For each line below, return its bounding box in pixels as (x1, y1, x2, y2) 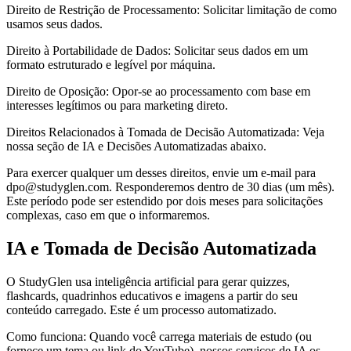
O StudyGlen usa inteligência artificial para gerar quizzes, (6, 275, 290, 288)
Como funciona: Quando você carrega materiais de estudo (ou (6, 330, 312, 343)
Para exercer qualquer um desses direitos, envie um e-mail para (6, 166, 316, 180)
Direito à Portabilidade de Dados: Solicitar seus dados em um (6, 44, 308, 58)
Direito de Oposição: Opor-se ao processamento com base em (6, 85, 310, 99)
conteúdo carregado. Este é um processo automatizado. (6, 303, 277, 317)
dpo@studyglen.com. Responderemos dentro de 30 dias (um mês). (6, 180, 335, 194)
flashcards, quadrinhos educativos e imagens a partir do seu (6, 289, 298, 302)
